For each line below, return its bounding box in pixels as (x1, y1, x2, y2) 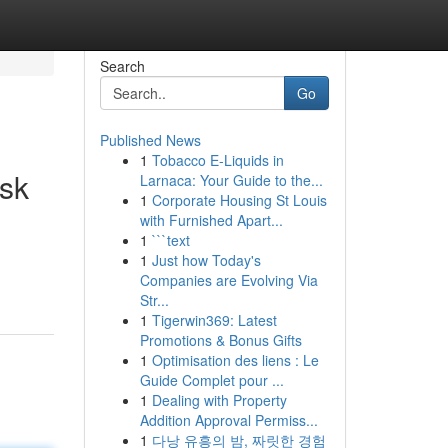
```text (151, 230, 190, 250)
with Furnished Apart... (139, 210, 283, 230)
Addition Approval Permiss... (139, 410, 318, 430)
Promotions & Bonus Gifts (139, 330, 302, 350)
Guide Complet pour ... (139, 370, 284, 390)
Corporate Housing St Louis (151, 190, 327, 210)
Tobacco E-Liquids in (151, 150, 284, 170)
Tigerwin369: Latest (151, 310, 277, 330)
